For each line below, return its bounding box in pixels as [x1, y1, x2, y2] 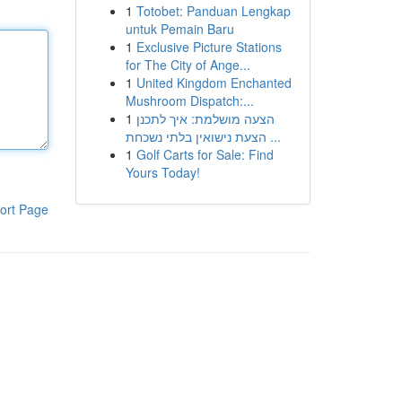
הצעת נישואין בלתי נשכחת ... [266, 127, 281, 145]
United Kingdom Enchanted [135, 74, 292, 92]
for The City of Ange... [125, 56, 250, 74]
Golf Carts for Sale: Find [135, 145, 274, 163]
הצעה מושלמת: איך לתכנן [135, 109, 275, 127]
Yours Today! [125, 163, 200, 181]
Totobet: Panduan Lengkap [135, 2, 291, 20]
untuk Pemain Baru [125, 20, 234, 38]
